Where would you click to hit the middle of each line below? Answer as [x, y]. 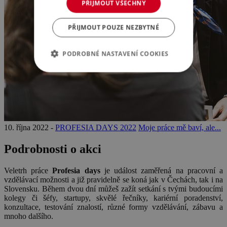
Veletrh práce [28, 170]
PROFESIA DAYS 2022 [96, 127]
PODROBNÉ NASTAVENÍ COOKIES [116, 53]
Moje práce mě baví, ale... [180, 127]
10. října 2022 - [30, 127]
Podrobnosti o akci [53, 149]
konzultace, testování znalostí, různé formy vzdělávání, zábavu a [113, 207]
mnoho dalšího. [29, 216]
